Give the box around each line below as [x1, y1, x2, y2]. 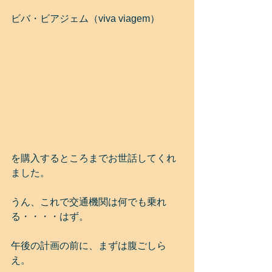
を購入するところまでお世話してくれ [11, 152, 176, 163]
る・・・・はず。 [11, 211, 89, 222]
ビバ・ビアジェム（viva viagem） [11, 13, 160, 24]
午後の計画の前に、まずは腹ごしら [11, 240, 166, 251]
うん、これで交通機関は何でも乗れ [11, 196, 166, 207]
